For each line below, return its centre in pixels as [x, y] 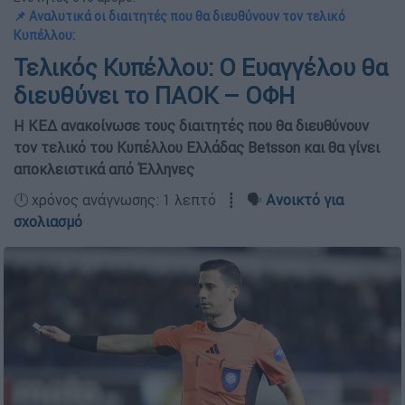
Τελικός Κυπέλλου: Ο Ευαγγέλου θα [201, 68]
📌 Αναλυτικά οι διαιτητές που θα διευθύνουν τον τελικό [179, 17]
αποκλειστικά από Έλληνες [104, 170]
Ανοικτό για [305, 200]
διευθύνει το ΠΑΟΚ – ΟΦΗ [154, 96]
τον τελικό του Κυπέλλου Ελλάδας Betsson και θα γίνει [197, 148]
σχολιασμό [48, 222]
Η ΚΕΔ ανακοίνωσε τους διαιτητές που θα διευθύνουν [191, 126]
